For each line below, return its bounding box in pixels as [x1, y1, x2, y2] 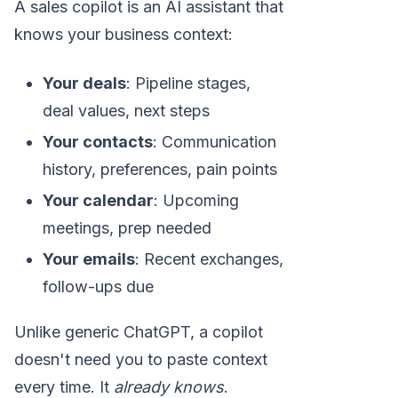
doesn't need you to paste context [14, 349, 267, 369]
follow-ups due [43, 276, 154, 296]
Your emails [43, 249, 135, 268]
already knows [114, 377, 224, 396]
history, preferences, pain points [43, 159, 277, 179]
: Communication [153, 131, 276, 151]
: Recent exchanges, [135, 249, 283, 268]
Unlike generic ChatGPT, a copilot [14, 322, 263, 341]
